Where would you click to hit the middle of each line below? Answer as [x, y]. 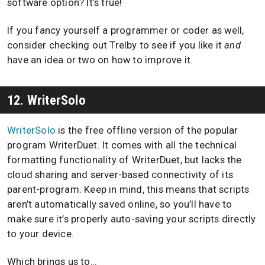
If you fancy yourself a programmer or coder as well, [126, 30]
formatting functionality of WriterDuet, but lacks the [125, 160]
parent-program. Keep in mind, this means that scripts [128, 189]
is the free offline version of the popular [147, 130]
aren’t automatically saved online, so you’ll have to [120, 204]
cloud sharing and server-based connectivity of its [120, 174]
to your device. [41, 234]
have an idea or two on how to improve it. [100, 60]
